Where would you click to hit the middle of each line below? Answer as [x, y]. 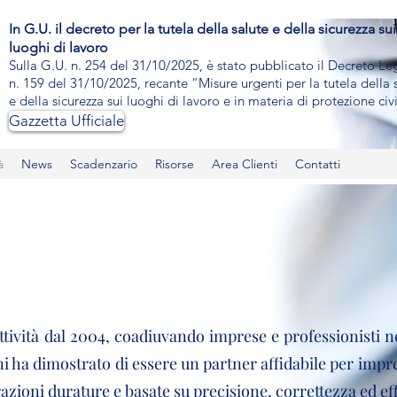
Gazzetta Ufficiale [66, 121]
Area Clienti [245, 164]
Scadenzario [104, 164]
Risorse [175, 164]
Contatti [318, 164]
